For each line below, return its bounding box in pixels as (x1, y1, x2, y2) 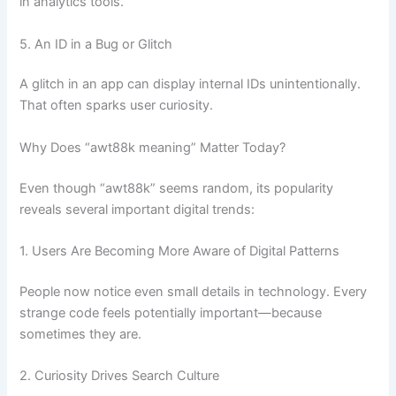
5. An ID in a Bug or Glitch (19, 35, 173, 52)
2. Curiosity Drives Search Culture (19, 368, 220, 385)
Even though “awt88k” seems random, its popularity (19, 179, 334, 196)
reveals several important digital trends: (19, 201, 255, 217)
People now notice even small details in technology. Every (19, 283, 368, 300)
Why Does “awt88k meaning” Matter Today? (19, 139, 286, 156)
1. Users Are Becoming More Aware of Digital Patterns (19, 242, 340, 259)
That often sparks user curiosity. (19, 97, 214, 114)
